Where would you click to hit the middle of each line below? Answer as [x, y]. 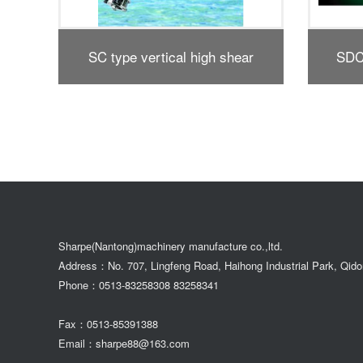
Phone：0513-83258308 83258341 [142, 285]
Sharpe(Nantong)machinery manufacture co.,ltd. [174, 246]
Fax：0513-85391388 [108, 324]
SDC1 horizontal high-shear [171, 56]
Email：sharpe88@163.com [124, 343]
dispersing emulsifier [171, 111]
